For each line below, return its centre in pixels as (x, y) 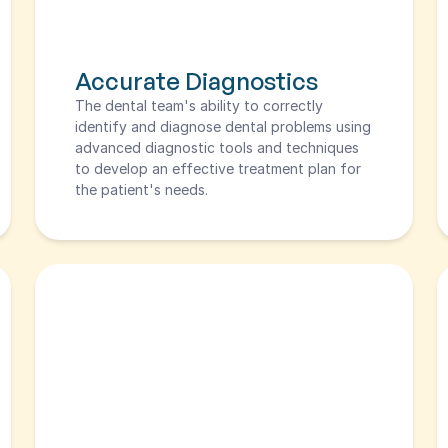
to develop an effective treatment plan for (217, 168)
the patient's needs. (141, 189)
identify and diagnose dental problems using (222, 126)
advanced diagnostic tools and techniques (216, 147)
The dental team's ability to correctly (198, 105)
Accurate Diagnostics (196, 81)
